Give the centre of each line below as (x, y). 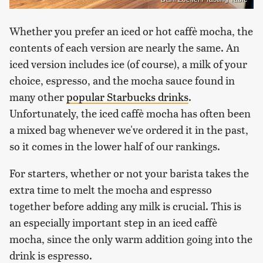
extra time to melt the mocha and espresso (111, 189)
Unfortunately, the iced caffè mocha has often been (130, 113)
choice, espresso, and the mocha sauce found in (122, 80)
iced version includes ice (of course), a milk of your (128, 63)
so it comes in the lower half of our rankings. (115, 146)
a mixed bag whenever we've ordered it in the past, (129, 129)
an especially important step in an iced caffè (113, 222)
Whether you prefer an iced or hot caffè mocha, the (131, 31)
